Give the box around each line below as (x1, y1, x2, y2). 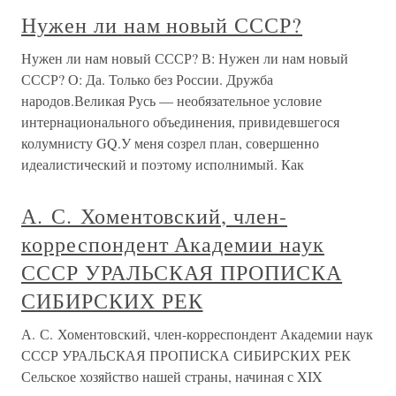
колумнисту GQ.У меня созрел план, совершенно (21, 133, 319, 152)
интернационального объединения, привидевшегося (21, 112, 339, 131)
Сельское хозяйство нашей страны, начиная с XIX (21, 367, 323, 385)
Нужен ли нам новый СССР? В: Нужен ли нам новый (21, 49, 348, 67)
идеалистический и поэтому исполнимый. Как (21, 155, 304, 173)
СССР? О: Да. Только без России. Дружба (21, 70, 273, 88)
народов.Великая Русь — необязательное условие (21, 91, 322, 110)
